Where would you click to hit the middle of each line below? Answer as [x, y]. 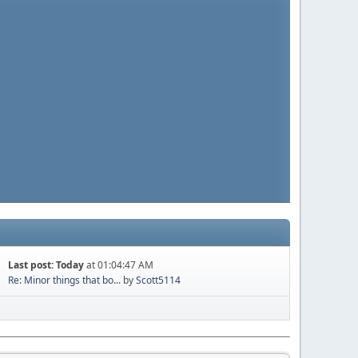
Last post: [32, 265]
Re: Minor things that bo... [65, 280]
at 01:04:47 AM [119, 265]
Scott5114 [159, 280]
